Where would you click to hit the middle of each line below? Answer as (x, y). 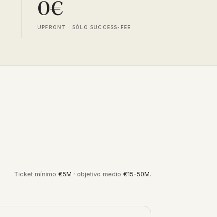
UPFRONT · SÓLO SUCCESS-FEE (84, 27)
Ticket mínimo (36, 174)
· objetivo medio (97, 174)
